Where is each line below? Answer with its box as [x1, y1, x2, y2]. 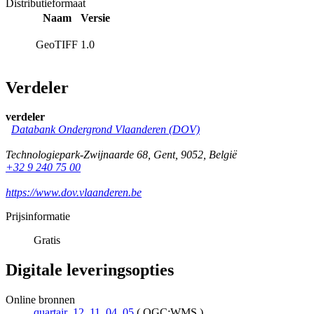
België [209, 149, 237, 161]
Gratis [34, 234, 60, 247]
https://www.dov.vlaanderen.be [6, 186, 142, 199]
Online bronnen [6, 294, 75, 306]
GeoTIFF [36, 38, 78, 50]
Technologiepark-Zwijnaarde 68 [6, 149, 148, 161]
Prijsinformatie [6, 210, 70, 223]
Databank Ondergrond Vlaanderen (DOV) [11, 123, 200, 136]
